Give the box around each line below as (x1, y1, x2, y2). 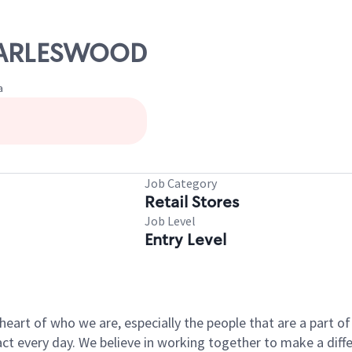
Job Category (145, 175, 217, 191)
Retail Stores (145, 192, 239, 212)
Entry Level (145, 229, 226, 250)
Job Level (145, 213, 196, 229)
